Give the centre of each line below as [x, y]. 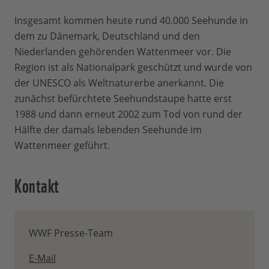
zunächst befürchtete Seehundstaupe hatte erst [123, 98]
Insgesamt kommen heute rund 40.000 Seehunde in [131, 20]
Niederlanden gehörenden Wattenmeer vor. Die [123, 52]
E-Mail [42, 258]
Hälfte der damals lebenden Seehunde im [108, 130]
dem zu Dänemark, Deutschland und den [107, 36]
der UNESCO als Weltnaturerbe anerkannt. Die [119, 83]
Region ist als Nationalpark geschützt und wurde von [133, 67]
